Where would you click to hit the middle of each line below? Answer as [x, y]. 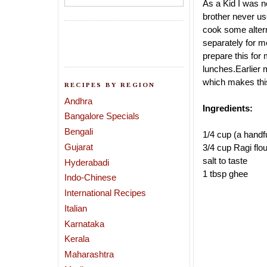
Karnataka [84, 223]
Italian [76, 208]
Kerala [77, 239]
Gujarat [79, 147]
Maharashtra [89, 254]
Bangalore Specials [102, 116]
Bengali [79, 131]
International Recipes [105, 193]
